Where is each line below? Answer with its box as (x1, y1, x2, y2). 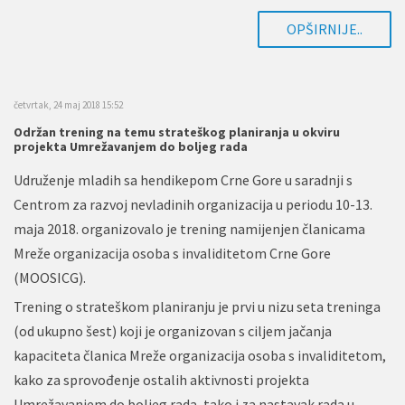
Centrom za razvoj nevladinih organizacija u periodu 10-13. (14, 195, 372, 213)
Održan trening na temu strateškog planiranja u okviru (14, 124, 340, 140)
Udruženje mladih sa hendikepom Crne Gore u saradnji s (14, 171, 353, 189)
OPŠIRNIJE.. (287, 20, 363, 38)
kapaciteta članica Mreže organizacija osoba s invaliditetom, (14, 346, 386, 364)
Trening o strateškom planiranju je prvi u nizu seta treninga (14, 297, 381, 316)
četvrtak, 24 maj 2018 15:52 (14, 99, 123, 111)
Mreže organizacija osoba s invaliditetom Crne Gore (14, 244, 331, 262)
